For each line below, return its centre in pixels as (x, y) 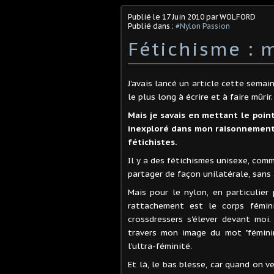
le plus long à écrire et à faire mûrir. (200, 96)
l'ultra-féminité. (160, 246)
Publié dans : (152, 26)
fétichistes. (153, 142)
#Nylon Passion (203, 26)
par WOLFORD (230, 17)
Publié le (145, 17)
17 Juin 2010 (183, 17)
